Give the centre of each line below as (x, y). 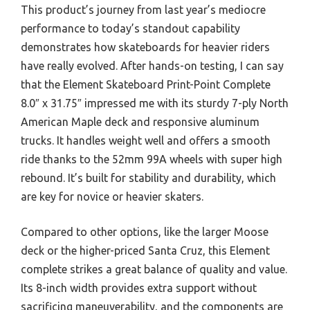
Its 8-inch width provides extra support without (139, 288)
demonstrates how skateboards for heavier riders (145, 47)
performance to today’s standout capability (130, 28)
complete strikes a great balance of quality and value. (154, 269)
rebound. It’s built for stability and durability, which (148, 177)
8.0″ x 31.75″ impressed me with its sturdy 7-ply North (155, 103)
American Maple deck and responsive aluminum (140, 121)
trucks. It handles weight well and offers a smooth (146, 140)
